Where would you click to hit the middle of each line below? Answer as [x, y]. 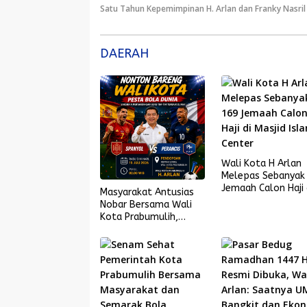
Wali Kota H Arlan [262, 163]
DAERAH [124, 53]
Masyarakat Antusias [147, 192]
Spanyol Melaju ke [141, 229]
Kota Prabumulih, [139, 217]
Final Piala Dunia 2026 [149, 241]
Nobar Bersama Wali [146, 204]
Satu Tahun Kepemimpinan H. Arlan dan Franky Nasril [203, 8]
